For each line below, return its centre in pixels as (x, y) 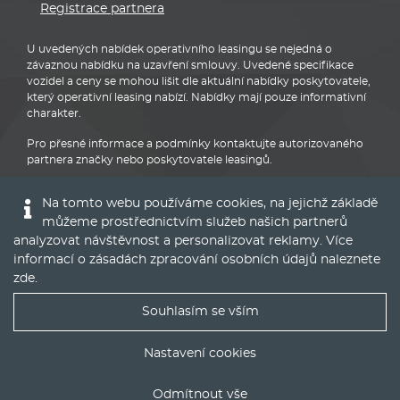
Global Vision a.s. (183, 375)
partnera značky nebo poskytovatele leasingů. (150, 160)
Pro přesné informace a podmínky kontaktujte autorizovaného (195, 144)
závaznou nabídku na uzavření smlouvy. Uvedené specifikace (190, 66)
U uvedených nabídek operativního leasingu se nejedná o (179, 50)
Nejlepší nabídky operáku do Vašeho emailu (225, 331)
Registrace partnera (102, 9)
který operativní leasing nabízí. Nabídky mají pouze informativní (196, 98)
